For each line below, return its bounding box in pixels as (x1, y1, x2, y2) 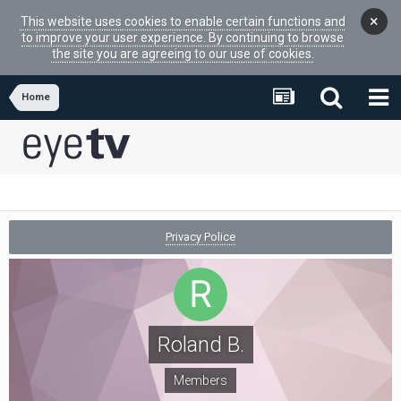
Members (174, 373, 227, 388)
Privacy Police (166, 230, 235, 243)
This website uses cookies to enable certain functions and (20, 14, 346, 29)
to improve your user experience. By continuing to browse (21, 30, 344, 45)
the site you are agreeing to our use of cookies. (51, 47, 314, 61)
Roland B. (157, 332, 244, 357)
